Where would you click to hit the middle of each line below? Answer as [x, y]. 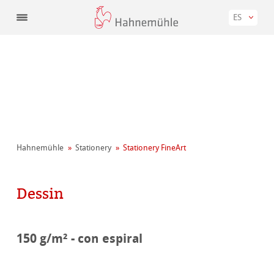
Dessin [40, 194]
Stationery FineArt [155, 148]
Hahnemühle [40, 148]
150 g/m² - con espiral [80, 239]
